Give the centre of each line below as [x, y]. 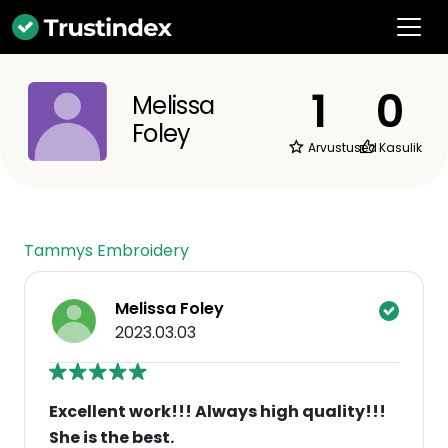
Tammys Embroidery [106, 250]
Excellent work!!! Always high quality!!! [217, 411]
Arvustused [341, 147]
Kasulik [399, 147]
